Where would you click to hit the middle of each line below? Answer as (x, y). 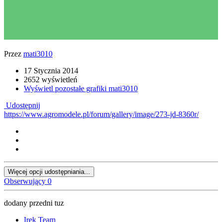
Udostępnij (22, 106)
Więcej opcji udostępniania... (49, 172)
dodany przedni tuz (34, 203)
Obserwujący (25, 181)
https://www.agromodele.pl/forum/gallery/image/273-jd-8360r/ (101, 114)
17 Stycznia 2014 (51, 71)
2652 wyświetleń (51, 80)
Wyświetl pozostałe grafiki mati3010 (81, 89)
